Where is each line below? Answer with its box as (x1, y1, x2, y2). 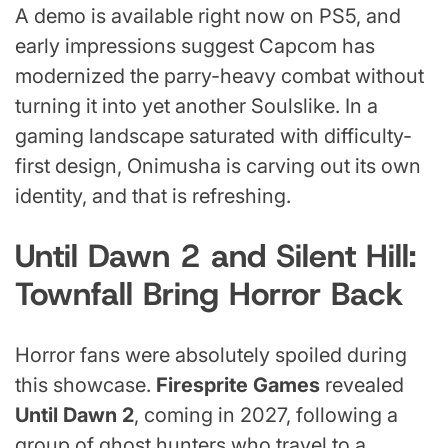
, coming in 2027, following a (134, 402, 398, 427)
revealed (320, 372, 404, 397)
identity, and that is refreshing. (15, 183, 291, 208)
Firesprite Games (156, 372, 320, 397)
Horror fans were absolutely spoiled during (15, 342, 407, 367)
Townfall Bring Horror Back (15, 273, 403, 316)
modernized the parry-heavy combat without (15, 63, 424, 88)
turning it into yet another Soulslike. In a (15, 93, 378, 118)
